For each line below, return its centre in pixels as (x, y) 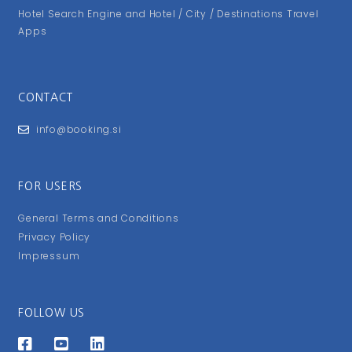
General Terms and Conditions (99, 218)
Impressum (49, 256)
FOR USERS (51, 187)
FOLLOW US (52, 313)
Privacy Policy (55, 237)
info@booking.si (79, 130)
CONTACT (46, 98)
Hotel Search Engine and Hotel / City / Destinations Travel (169, 14)
